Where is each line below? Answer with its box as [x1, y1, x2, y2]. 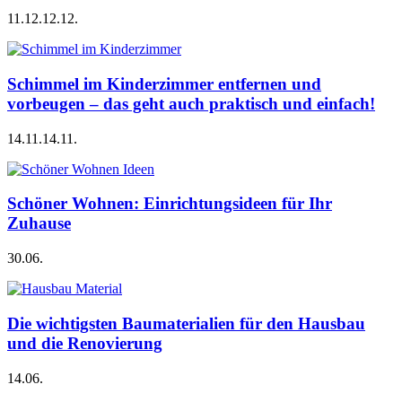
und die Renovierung [7, 333, 162, 353]
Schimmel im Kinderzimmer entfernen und [7, 74, 321, 94]
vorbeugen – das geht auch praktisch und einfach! [7, 94, 375, 114]
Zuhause [7, 214, 71, 233]
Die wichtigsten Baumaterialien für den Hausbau [7, 313, 365, 333]
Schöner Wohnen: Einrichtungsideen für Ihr [7, 194, 332, 214]
